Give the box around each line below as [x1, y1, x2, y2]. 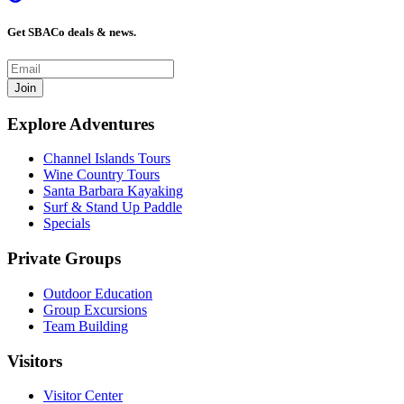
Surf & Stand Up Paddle [43, 199, 182, 216]
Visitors [7, 351, 62, 371]
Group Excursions [43, 301, 147, 317]
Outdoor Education [43, 285, 152, 301]
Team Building [43, 317, 128, 334]
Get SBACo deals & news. [7, 24, 136, 39]
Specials [43, 216, 90, 232]
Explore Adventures [7, 114, 154, 133]
